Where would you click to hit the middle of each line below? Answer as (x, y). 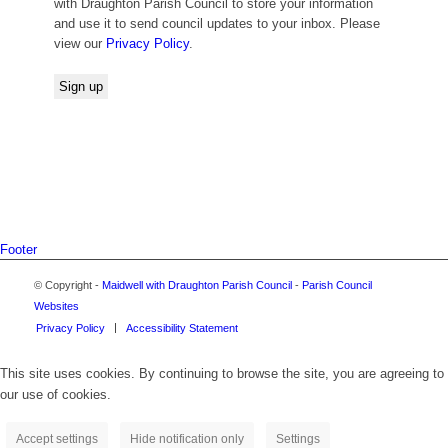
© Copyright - (67, 285)
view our (79, 44)
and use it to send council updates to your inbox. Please (216, 24)
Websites (56, 306)
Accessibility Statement (181, 328)
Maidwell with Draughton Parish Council (196, 285)
